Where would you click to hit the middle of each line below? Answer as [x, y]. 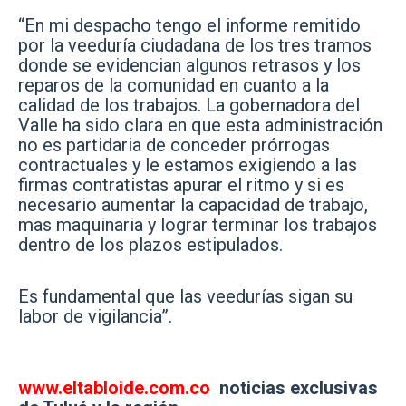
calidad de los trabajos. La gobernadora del [189, 105]
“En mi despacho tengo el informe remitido [189, 25]
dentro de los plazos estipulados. [150, 244]
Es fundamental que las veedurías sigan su [185, 296]
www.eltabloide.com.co [116, 387]
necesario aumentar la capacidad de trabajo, [193, 204]
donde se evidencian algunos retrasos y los [189, 65]
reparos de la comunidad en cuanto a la [174, 85]
